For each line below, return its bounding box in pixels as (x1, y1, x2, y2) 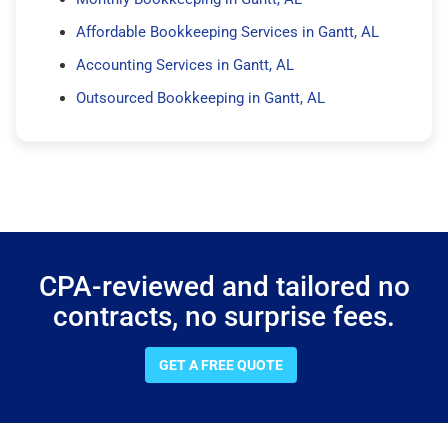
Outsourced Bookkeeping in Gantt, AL (76, 88, 325, 107)
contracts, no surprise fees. (53, 299, 395, 333)
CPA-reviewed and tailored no (38, 269, 410, 303)
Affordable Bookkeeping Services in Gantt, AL (76, 22, 379, 41)
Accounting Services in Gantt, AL (76, 55, 294, 74)
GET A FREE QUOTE (159, 356, 283, 373)
